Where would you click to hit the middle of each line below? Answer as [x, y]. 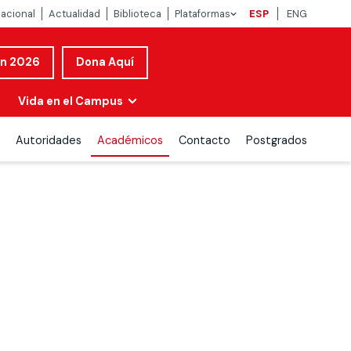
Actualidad [74, 14]
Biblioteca [138, 14]
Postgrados [277, 140]
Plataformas [203, 14]
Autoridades [49, 140]
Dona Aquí [105, 62]
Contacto [204, 140]
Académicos [130, 140]
